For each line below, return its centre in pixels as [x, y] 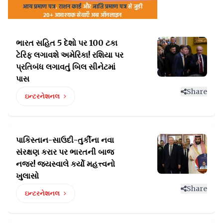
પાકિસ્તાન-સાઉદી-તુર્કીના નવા [65, 140]
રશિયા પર [108, 55]
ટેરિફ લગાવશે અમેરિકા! [54, 55]
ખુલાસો [27, 176]
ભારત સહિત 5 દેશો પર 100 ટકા [67, 43]
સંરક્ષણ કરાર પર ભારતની [57, 152]
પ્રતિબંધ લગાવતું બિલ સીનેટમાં [66, 67]
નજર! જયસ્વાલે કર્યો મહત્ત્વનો [65, 164]
